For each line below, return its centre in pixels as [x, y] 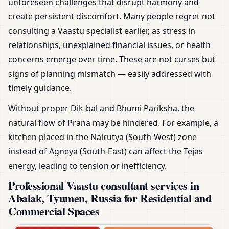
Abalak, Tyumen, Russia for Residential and [110, 198]
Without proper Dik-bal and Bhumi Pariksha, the [101, 108]
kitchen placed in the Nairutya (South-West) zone [102, 137]
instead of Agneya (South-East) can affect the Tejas [106, 151]
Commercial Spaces [54, 211]
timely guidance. [40, 88]
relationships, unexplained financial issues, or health [109, 45]
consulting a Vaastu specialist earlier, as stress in [102, 30]
